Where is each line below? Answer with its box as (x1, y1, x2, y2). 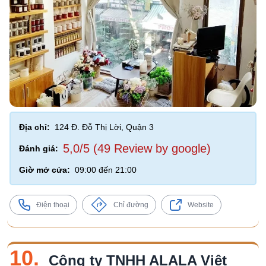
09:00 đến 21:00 (75, 165, 137, 175)
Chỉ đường (113, 201, 148, 209)
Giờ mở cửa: (19, 165, 70, 175)
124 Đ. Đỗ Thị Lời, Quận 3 (55, 122, 154, 132)
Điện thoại (36, 201, 69, 209)
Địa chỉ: (19, 122, 50, 132)
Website (188, 201, 214, 209)
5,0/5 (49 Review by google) (63, 142, 211, 155)
